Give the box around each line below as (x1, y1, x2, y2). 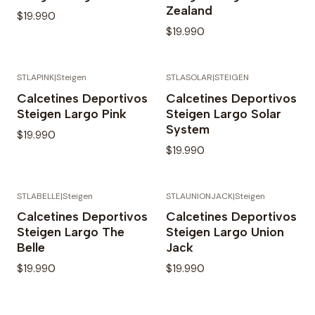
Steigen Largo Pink (17, 105, 127, 121)
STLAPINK (17, 72, 54, 84)
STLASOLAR (166, 72, 212, 84)
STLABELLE (17, 190, 60, 202)
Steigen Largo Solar (166, 105, 281, 121)
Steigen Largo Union (166, 224, 284, 240)
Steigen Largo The (17, 224, 124, 240)
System (166, 121, 210, 136)
